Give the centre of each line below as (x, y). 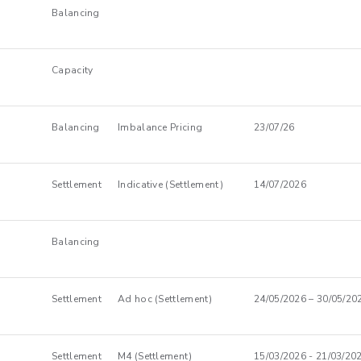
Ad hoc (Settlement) (165, 299)
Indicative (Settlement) (170, 185)
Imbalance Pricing (160, 127)
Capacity (73, 70)
